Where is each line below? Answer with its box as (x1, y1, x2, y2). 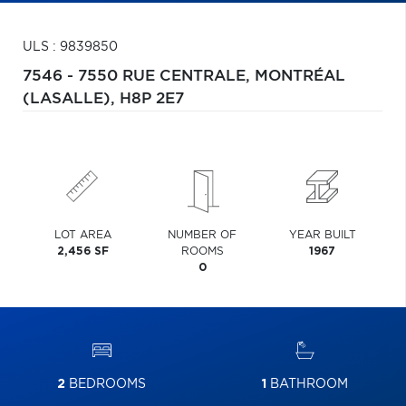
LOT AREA (53, 229, 111, 240)
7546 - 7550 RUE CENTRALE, (23, 69, 255, 83)
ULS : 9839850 (23, 41, 118, 53)
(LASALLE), (23, 92, 120, 106)
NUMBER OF (168, 229, 237, 240)
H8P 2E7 (120, 92, 184, 106)
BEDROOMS (65, 378, 146, 391)
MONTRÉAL (255, 69, 345, 83)
